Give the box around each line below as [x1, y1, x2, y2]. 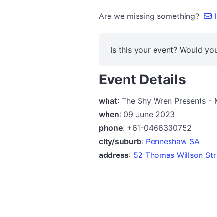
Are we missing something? [99, 11, 204, 21]
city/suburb [99, 136, 141, 146]
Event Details [99, 71, 186, 88]
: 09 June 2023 [119, 109, 175, 119]
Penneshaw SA [146, 136, 200, 146]
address [99, 150, 129, 160]
